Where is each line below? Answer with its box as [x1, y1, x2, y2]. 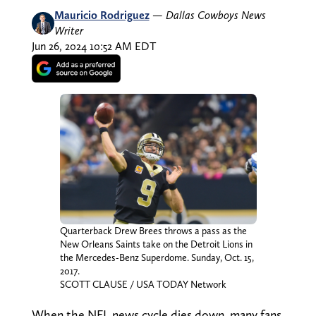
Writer [54, 23, 83, 37]
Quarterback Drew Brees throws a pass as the [59, 225, 247, 237]
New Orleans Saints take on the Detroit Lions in [59, 238, 253, 250]
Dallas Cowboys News [165, 8, 266, 22]
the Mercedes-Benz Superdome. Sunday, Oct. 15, [59, 252, 254, 264]
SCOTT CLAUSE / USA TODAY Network [59, 279, 226, 291]
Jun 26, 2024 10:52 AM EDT [31, 39, 156, 53]
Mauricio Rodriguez [54, 8, 150, 22]
